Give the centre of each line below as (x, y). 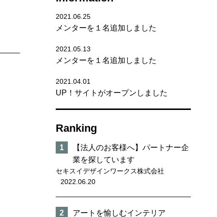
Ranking (77, 128)
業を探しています (104, 160)
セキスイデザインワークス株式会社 (110, 171)
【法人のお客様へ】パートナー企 (131, 147)
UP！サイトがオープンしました (112, 93)
